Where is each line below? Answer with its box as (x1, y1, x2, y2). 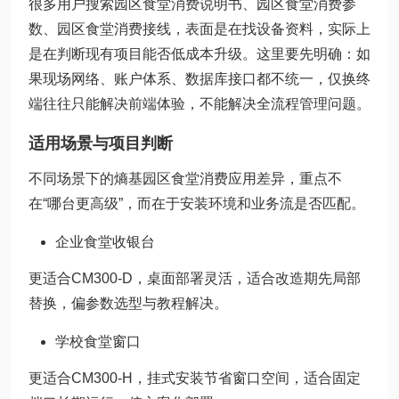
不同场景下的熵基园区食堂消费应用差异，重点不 (28, 171, 342, 186)
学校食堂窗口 (55, 334, 141, 349)
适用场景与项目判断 (28, 134, 173, 152)
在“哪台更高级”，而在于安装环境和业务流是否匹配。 (28, 196, 365, 211)
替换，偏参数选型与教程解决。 (28, 296, 228, 311)
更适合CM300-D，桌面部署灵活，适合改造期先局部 (28, 271, 361, 286)
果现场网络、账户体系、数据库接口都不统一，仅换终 (28, 71, 370, 86)
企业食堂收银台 (55, 234, 155, 249)
